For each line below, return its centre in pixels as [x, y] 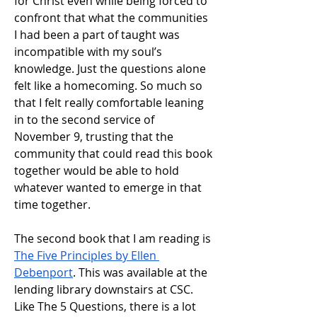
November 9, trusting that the [94, 136]
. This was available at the [140, 272]
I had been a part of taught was [97, 34]
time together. [54, 204]
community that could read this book [113, 153]
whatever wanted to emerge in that [108, 187]
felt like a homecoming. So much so [108, 85]
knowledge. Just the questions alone [110, 68]
